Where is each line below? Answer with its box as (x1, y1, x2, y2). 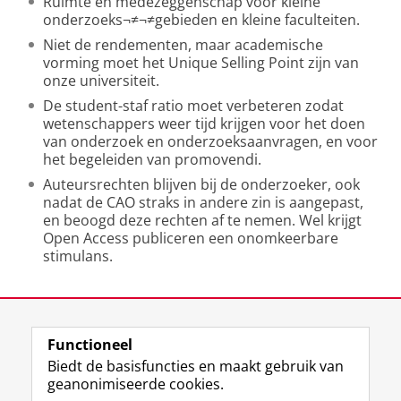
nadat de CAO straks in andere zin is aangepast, (43, 192, 363, 212)
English (131, 337, 175, 354)
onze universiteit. (43, 71, 159, 90)
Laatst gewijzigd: (21, 297, 121, 314)
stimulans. (43, 246, 113, 266)
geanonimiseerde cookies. (47, 374, 224, 394)
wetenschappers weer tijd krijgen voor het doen (43, 114, 365, 133)
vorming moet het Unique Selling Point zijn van (43, 53, 359, 73)
